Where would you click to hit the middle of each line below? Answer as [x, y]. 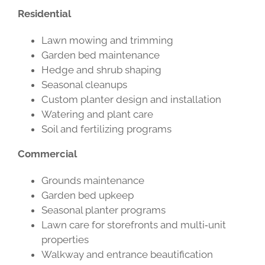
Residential [44, 14]
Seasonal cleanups [84, 85]
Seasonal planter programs [103, 210]
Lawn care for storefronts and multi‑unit [133, 225]
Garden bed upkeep [87, 195]
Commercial [47, 154]
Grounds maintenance [93, 180]
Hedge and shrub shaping [101, 70]
